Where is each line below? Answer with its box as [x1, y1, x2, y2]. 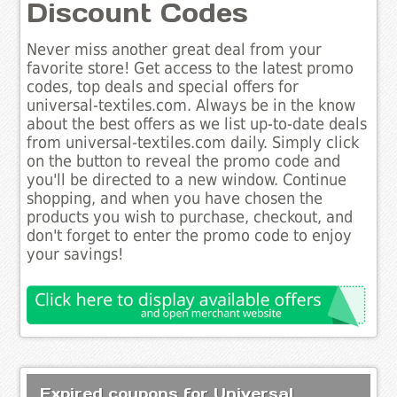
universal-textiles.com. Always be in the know [27, 97, 356, 115]
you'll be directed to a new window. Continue [27, 171, 347, 190]
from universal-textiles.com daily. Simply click [27, 134, 360, 152]
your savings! [27, 245, 124, 264]
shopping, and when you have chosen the [27, 190, 323, 208]
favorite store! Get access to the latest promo [27, 59, 354, 78]
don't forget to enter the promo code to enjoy [27, 227, 353, 245]
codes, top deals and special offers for [27, 78, 300, 97]
